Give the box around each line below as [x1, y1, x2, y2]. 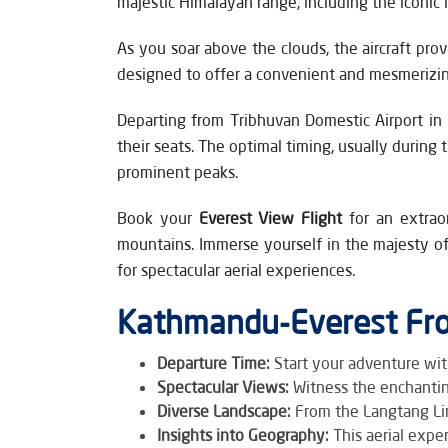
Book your [117, 207, 199, 227]
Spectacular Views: [157, 376, 289, 396]
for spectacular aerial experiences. [117, 259, 355, 279]
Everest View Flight [198, 207, 350, 227]
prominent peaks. [117, 161, 238, 181]
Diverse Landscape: [157, 400, 291, 420]
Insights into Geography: [157, 424, 333, 444]
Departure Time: [157, 352, 274, 372]
